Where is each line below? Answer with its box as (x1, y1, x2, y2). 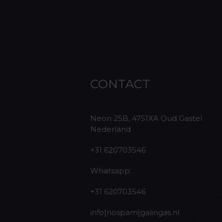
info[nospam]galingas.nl (90, 208, 179, 217)
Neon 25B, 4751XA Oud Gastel (90, 113, 202, 123)
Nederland (90, 124, 131, 134)
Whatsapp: (90, 166, 131, 175)
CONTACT (90, 77, 150, 91)
